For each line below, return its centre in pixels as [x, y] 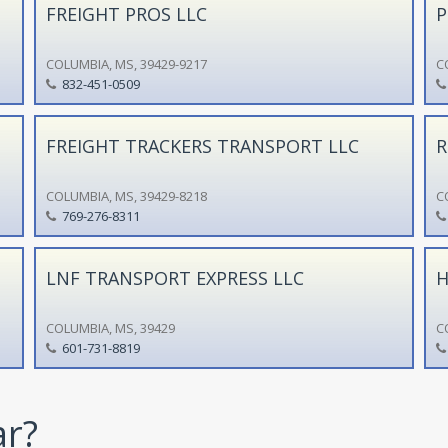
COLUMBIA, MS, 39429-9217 [126, 63]
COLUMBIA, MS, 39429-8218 [126, 195]
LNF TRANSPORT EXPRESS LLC [174, 277]
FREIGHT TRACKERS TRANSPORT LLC [202, 145]
